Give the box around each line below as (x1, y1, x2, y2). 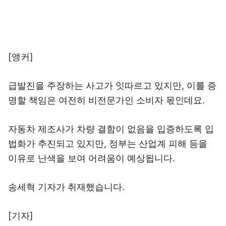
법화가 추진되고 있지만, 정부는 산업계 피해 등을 (8, 138, 207, 149)
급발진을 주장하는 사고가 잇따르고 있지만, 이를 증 (8, 80, 216, 91)
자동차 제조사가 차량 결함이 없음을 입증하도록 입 (8, 124, 214, 134)
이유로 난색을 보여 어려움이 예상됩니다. (8, 153, 175, 163)
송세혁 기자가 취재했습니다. (8, 182, 125, 192)
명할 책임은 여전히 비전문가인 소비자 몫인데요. (8, 95, 205, 105)
